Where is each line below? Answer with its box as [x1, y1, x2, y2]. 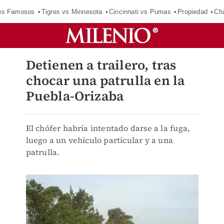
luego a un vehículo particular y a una [25, 134, 173, 145]
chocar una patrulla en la [25, 71, 185, 89]
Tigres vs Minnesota [41, 7, 102, 15]
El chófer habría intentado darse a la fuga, [25, 122, 190, 133]
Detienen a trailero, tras [25, 56, 176, 74]
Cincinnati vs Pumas [108, 7, 171, 15]
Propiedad [177, 7, 207, 15]
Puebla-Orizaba [25, 87, 124, 105]
